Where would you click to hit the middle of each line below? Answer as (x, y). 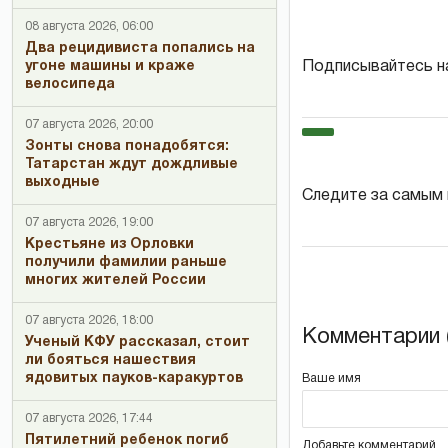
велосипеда (70, 84)
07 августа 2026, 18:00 (89, 320)
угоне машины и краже (110, 66)
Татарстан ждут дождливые (131, 164)
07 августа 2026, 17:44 (89, 418)
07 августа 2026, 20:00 (89, 124)
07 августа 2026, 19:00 (89, 222)
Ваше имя (331, 378)
